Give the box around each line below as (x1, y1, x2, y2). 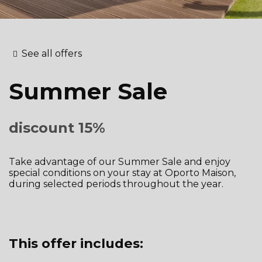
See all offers (21, 48, 82, 59)
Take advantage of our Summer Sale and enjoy (9, 156, 230, 167)
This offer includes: (9, 235, 143, 252)
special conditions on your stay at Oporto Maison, (9, 167, 236, 178)
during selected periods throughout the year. (9, 178, 223, 189)
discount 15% (9, 119, 105, 136)
